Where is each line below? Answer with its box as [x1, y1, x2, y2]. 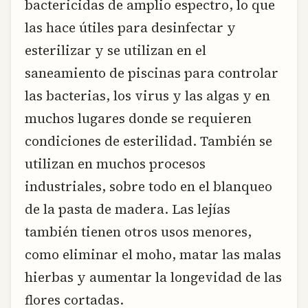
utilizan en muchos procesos [25, 154, 206, 173]
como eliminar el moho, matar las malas [25, 245, 281, 263]
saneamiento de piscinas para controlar [25, 63, 278, 82]
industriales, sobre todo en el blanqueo [25, 177, 272, 195]
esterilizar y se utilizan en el [25, 41, 206, 59]
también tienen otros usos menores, [25, 222, 252, 241]
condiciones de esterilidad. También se [25, 131, 272, 150]
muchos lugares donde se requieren [25, 109, 252, 127]
